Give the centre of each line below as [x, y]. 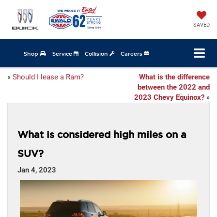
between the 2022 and [174, 87]
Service [63, 54]
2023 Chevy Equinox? [169, 98]
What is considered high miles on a [102, 135]
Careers [132, 54]
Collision [97, 54]
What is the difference [174, 77]
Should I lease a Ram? [48, 77]
